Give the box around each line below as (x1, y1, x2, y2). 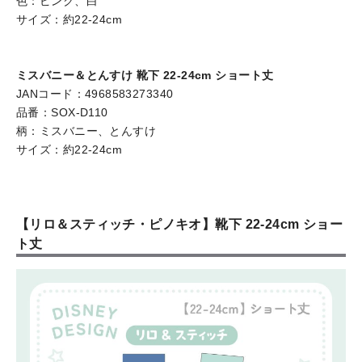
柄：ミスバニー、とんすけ (16, 124, 157, 137)
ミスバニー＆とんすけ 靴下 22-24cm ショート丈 (16, 68, 274, 82)
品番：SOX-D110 (16, 105, 108, 119)
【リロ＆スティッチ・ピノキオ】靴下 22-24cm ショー (16, 217, 343, 231)
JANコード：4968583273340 (16, 86, 174, 100)
